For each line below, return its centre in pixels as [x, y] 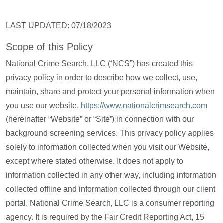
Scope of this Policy [49, 47]
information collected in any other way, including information [111, 175]
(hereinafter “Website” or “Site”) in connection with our [100, 119]
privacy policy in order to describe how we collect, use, [102, 77]
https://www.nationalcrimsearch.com [144, 105]
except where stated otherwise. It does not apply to [95, 161]
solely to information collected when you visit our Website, [108, 147]
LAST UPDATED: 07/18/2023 [58, 26]
